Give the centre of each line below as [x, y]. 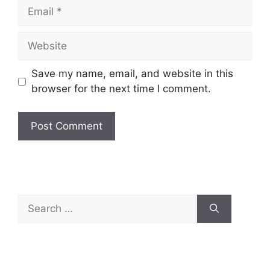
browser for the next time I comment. [121, 89]
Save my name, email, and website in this [132, 74]
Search [34, 201]
